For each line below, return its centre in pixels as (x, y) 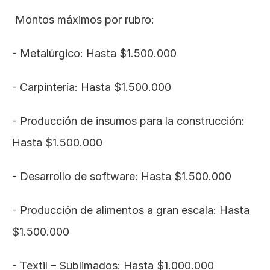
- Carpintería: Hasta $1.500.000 (92, 87)
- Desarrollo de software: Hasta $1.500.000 (122, 176)
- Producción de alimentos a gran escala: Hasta (131, 210)
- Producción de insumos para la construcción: (128, 121)
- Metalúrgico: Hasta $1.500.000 (94, 53)
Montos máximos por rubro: (85, 20)
